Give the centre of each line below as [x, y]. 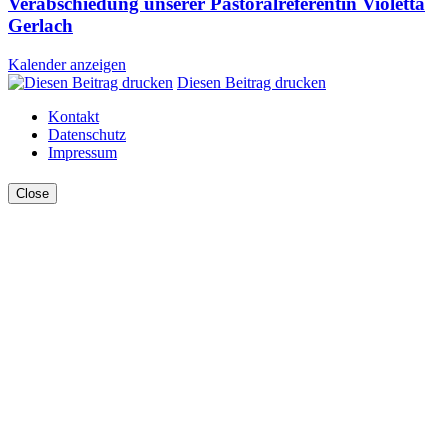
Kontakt [73, 116]
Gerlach [40, 26]
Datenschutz [87, 134]
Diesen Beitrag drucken [251, 82]
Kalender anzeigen [67, 64]
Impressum [82, 152]
